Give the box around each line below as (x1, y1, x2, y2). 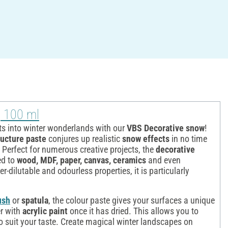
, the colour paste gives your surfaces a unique (48, 194, 215, 206)
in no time (169, 133, 207, 144)
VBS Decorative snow (127, 122, 205, 133)
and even (146, 154, 181, 165)
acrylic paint (20, 205, 70, 216)
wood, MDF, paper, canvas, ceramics (17, 154, 146, 165)
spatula (21, 194, 48, 206)
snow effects (122, 133, 169, 144)
